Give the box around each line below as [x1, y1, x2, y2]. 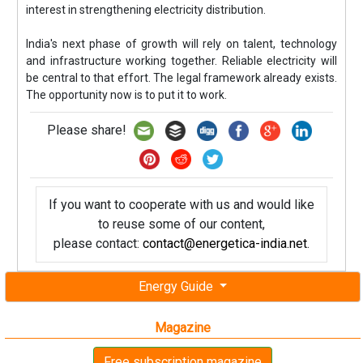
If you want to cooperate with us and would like [48, 196, 314, 212]
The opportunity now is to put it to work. [26, 88, 228, 101]
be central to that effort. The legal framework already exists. [26, 70, 337, 84]
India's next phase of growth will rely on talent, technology [26, 36, 337, 50]
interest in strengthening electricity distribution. [26, 2, 267, 16]
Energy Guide [138, 278, 216, 294]
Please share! [46, 122, 130, 138]
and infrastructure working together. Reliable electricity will [26, 53, 337, 67]
